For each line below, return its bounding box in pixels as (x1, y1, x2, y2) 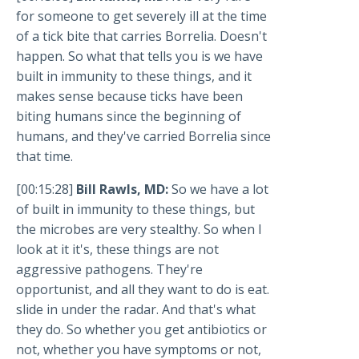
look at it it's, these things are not (16, 240, 219, 259)
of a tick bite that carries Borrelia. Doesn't (16, 27, 267, 46)
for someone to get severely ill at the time (16, 7, 267, 26)
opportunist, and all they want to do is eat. (16, 280, 269, 299)
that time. (16, 147, 73, 166)
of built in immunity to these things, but (16, 200, 255, 219)
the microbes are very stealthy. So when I (16, 220, 262, 239)
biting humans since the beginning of (16, 107, 241, 126)
